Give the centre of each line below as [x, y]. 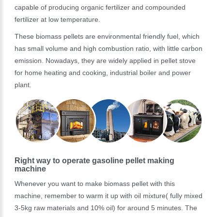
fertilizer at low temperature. [57, 19]
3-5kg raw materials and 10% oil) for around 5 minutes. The [106, 208]
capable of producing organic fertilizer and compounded [100, 7]
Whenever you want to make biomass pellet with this [95, 183]
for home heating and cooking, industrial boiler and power [103, 73]
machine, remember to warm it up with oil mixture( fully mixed [108, 195]
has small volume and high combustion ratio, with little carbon [108, 48]
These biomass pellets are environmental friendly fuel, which [107, 36]
